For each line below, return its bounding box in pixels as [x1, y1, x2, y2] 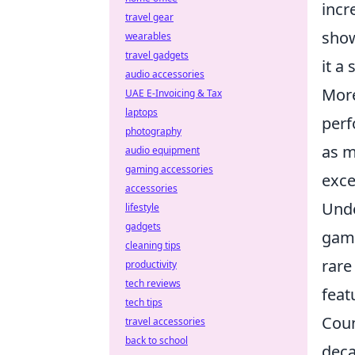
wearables [125, 29, 171, 43]
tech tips [125, 296, 162, 309]
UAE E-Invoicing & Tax [125, 86, 222, 100]
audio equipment [125, 143, 200, 157]
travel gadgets [125, 48, 189, 62]
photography [125, 124, 181, 138]
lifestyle [125, 200, 159, 214]
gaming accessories [125, 162, 213, 176]
